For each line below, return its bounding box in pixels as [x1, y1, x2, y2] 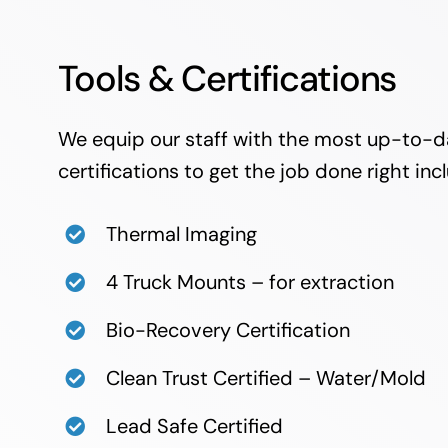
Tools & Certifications [57, 54, 397, 102]
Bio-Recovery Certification [105, 316, 350, 343]
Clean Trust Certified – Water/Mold [105, 364, 426, 391]
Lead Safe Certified [105, 412, 283, 439]
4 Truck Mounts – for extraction [105, 268, 394, 295]
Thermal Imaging [105, 220, 257, 247]
